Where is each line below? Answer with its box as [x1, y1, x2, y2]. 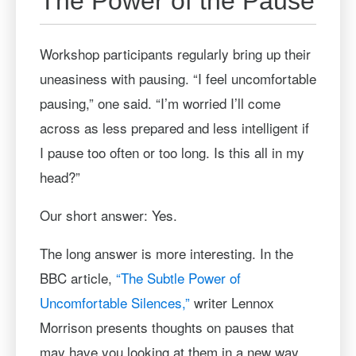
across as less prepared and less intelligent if [39, 117, 309, 137]
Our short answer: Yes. [39, 204, 177, 225]
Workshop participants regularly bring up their [39, 43, 311, 64]
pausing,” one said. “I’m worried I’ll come [39, 92, 281, 113]
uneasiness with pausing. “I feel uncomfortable [39, 68, 316, 88]
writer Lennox [189, 292, 274, 312]
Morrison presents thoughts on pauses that [39, 316, 294, 337]
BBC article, [39, 267, 116, 288]
